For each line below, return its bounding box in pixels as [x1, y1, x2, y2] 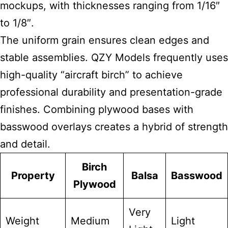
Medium [71, 215, 109, 227]
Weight [6, 215, 39, 227]
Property [11, 169, 55, 182]
